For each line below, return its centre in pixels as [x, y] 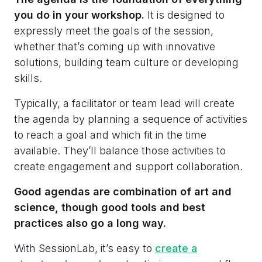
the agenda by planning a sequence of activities [131, 119]
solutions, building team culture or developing [126, 62]
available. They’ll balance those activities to [120, 150]
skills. [28, 78]
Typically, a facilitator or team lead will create [124, 103]
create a [176, 248]
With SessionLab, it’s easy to [85, 248]
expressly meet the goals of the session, [114, 30]
